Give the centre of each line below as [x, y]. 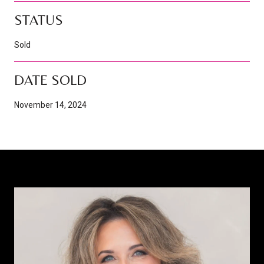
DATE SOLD [50, 80]
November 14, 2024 [50, 105]
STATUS [39, 19]
